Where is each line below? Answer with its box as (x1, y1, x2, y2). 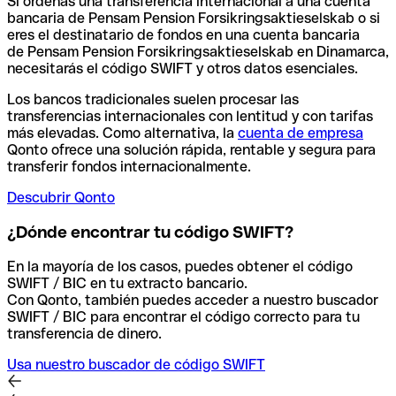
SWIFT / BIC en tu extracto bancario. (7, 274, 251, 292)
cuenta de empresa (238, 125, 363, 142)
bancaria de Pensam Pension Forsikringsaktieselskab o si (7, 10, 380, 27)
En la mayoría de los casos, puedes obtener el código (7, 257, 353, 275)
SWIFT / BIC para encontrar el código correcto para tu (7, 308, 360, 325)
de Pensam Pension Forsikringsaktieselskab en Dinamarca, (7, 43, 389, 61)
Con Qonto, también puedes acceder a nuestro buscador (7, 291, 378, 308)
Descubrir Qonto (7, 189, 115, 207)
